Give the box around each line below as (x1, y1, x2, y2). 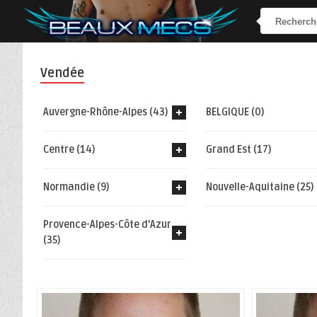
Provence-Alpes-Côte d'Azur (42, 219, 171, 231)
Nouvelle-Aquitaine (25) (205, 181, 313, 193)
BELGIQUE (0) (205, 106, 264, 118)
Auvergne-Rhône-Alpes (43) (42, 106, 168, 118)
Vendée (40, 65, 84, 81)
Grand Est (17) (205, 144, 271, 156)
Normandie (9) (42, 181, 109, 193)
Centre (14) (42, 144, 95, 156)
